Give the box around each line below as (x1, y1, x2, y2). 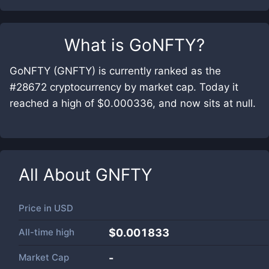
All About (19, 165, 95, 185)
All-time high (19, 226, 74, 238)
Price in (19, 202, 54, 214)
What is (64, 35, 129, 55)
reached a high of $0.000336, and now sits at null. (10, 97, 256, 109)
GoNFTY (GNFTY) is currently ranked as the (10, 65, 221, 77)
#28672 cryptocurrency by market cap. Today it (10, 81, 238, 93)
